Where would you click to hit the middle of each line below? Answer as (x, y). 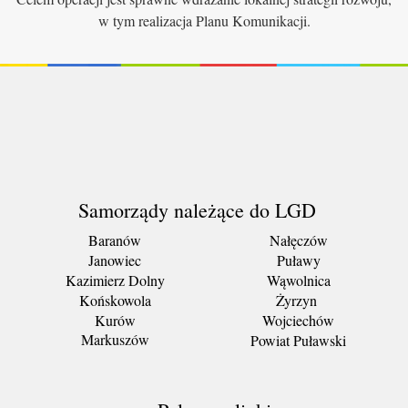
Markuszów (115, 339)
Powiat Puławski (298, 340)
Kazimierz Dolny (115, 280)
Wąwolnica (298, 280)
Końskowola (115, 300)
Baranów (115, 240)
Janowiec (115, 260)
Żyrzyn (296, 300)
